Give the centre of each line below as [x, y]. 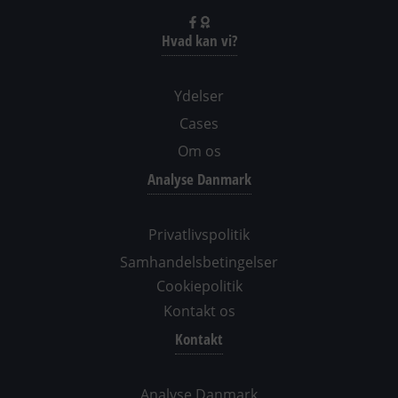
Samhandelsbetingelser [199, 263]
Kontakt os [199, 310]
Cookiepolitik [199, 287]
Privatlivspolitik [199, 235]
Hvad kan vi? [199, 41]
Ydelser [199, 96]
